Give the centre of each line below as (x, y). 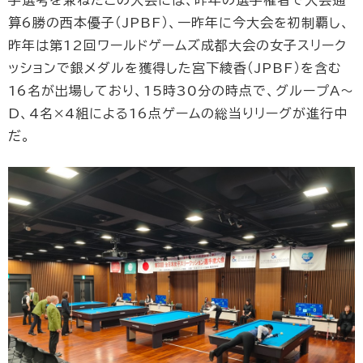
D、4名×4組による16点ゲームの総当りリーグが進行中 (178, 113)
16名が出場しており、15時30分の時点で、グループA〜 (181, 90)
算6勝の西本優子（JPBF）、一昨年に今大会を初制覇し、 (179, 22)
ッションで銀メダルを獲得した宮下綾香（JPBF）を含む (175, 68)
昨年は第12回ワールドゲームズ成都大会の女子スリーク (177, 45)
